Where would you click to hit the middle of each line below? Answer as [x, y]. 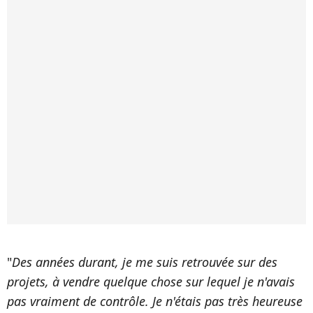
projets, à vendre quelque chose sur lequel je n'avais [151, 281]
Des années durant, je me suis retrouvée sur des [145, 262]
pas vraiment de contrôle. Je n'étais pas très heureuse [155, 301]
